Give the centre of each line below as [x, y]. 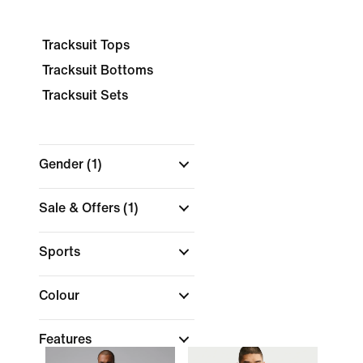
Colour [61, 295]
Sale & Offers [81, 208]
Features [67, 339]
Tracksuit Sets [85, 95]
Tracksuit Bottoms [98, 70]
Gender [63, 164]
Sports [61, 252]
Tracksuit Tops [86, 45]
